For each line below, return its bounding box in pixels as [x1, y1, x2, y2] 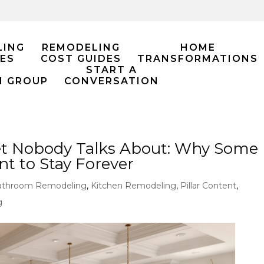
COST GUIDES [41, 53, 121, 64]
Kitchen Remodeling [91, 180, 177, 191]
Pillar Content [180, 180, 237, 191]
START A [86, 64, 137, 75]
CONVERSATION [64, 75, 159, 87]
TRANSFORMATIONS [137, 53, 258, 64]
